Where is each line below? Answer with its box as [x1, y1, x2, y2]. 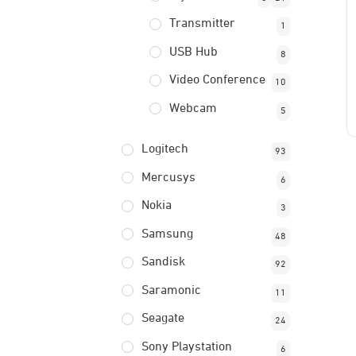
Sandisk [141, 256, 185, 269]
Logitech [141, 143, 188, 156]
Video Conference [168, 74, 265, 87]
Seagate [141, 312, 184, 325]
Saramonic [141, 284, 201, 297]
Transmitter [168, 17, 235, 30]
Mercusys [141, 171, 195, 184]
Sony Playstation [141, 340, 232, 354]
